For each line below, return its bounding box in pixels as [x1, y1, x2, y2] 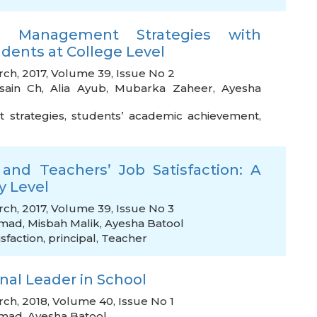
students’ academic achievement [71, 109, 259, 122]
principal [48, 231, 96, 245]
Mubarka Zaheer [115, 81, 213, 95]
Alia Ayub [50, 81, 106, 95]
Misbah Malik [28, 217, 100, 230]
